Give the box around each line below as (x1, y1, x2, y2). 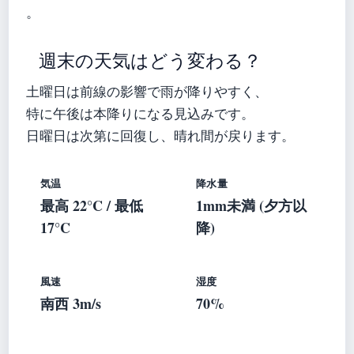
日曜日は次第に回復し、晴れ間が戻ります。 (26, 126, 295, 145)
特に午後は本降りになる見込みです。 (26, 104, 254, 122)
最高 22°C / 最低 (40, 194, 143, 216)
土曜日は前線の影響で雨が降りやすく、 (26, 82, 268, 100)
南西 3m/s (40, 292, 101, 314)
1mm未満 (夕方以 (196, 194, 307, 216)
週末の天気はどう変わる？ (39, 50, 262, 71)
